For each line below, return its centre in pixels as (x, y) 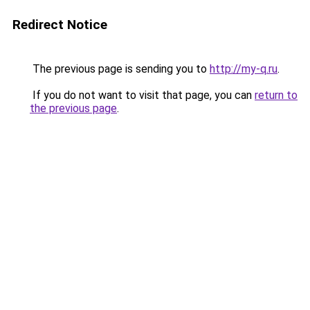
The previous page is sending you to (120, 69)
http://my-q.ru (244, 69)
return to (276, 95)
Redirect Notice (60, 25)
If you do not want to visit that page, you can (142, 95)
